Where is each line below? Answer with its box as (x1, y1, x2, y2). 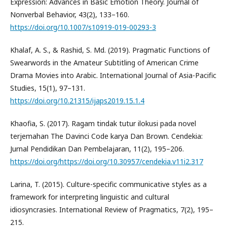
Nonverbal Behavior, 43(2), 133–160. (10, 10, 129, 19)
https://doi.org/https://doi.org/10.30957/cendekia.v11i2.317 (10, 157, 203, 166)
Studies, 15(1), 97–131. (10, 83, 85, 93)
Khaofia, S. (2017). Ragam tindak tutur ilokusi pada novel (10, 119, 196, 128)
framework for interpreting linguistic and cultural (10, 192, 169, 202)
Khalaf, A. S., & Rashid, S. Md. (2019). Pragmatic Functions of (10, 45, 210, 55)
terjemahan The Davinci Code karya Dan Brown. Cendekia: (10, 131, 203, 141)
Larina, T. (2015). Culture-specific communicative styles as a (10, 179, 207, 189)
